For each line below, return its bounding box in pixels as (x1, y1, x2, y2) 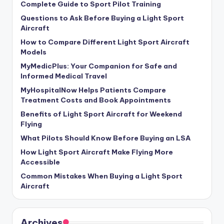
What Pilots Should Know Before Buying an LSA (20, 133, 190, 142)
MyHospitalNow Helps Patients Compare (20, 85, 166, 94)
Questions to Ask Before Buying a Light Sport (20, 13, 184, 22)
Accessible (20, 157, 60, 166)
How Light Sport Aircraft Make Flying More (20, 147, 173, 156)
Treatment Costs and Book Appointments (20, 95, 171, 104)
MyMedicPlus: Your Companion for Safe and (20, 61, 177, 70)
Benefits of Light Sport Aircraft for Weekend (20, 109, 182, 118)
